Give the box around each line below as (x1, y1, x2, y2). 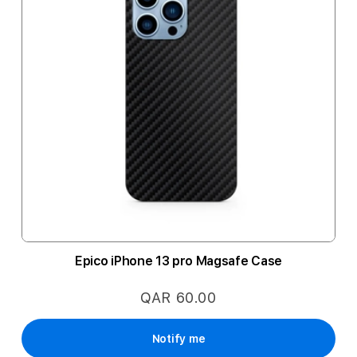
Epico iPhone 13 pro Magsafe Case (75, 253, 282, 269)
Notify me (151, 332, 206, 345)
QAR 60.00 (140, 289, 217, 306)
